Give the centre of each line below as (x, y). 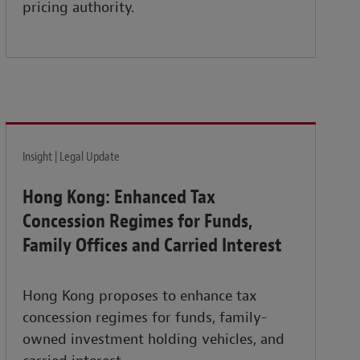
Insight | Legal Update (72, 157)
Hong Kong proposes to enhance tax (140, 297)
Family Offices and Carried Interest (153, 245)
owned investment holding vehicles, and (154, 340)
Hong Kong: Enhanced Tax (119, 197)
